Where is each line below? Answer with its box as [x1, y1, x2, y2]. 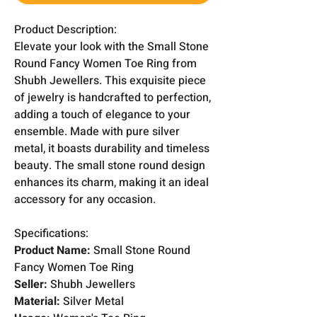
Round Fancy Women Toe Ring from [14, 54, 197, 72]
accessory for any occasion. [14, 190, 156, 208]
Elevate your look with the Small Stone [14, 38, 209, 55]
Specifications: [14, 224, 88, 242]
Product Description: [14, 21, 117, 38]
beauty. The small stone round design [14, 156, 205, 174]
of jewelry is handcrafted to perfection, [14, 88, 211, 106]
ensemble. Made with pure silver [14, 122, 180, 140]
